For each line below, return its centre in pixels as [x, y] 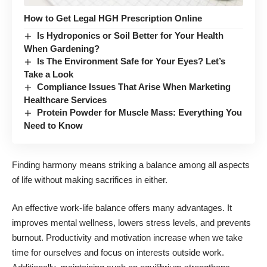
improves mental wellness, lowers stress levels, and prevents [131, 223]
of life [22, 179]
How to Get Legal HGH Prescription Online [113, 18]
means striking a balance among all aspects [164, 164]
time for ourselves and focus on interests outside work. [118, 253]
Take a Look [49, 74]
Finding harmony [46, 164]
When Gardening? [62, 49]
